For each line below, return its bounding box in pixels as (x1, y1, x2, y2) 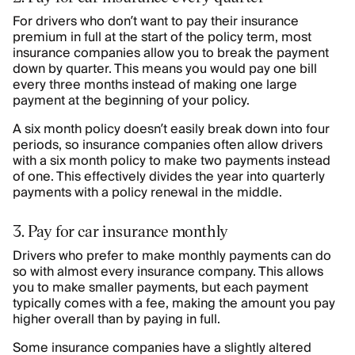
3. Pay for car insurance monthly (13, 220, 228, 241)
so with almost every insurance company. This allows (13, 261, 323, 283)
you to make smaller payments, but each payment (13, 277, 308, 299)
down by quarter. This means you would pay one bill (13, 58, 317, 80)
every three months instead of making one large (13, 74, 297, 96)
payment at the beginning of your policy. (13, 90, 250, 112)
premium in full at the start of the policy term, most (13, 26, 311, 48)
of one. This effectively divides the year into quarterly (13, 166, 325, 188)
